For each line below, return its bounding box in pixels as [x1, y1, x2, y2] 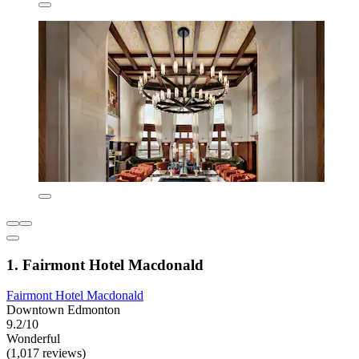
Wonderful [6, 332, 60, 346]
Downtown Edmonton [6, 303, 120, 317]
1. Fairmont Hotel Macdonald [6, 256, 204, 273]
